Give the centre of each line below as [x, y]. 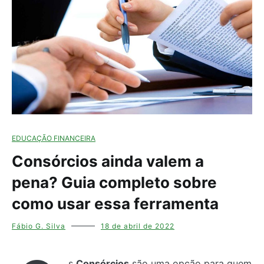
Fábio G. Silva [39, 226]
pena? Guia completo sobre [114, 183]
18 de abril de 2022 [138, 226]
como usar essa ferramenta [115, 204]
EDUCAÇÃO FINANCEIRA [54, 138]
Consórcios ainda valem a [108, 161]
